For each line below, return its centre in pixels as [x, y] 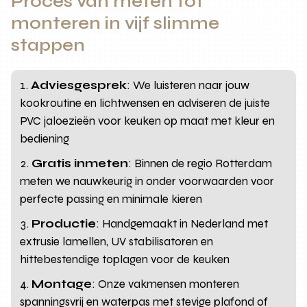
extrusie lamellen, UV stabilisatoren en [117, 241]
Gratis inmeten [80, 163]
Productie [64, 223]
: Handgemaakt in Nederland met [182, 223]
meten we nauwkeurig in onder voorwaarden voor [147, 181]
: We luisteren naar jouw [188, 85]
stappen [48, 45]
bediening [45, 138]
